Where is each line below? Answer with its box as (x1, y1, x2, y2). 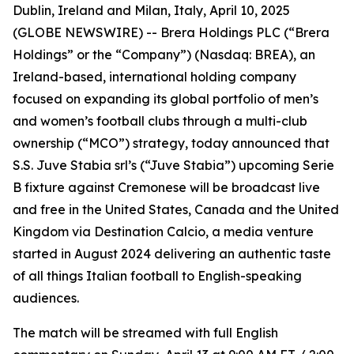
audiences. (13, 290, 82, 306)
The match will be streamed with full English (13, 325, 278, 341)
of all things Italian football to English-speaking (13, 268, 302, 284)
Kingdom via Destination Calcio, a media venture (13, 224, 314, 239)
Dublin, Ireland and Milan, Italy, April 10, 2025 (13, 2, 290, 18)
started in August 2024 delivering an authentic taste (13, 246, 331, 262)
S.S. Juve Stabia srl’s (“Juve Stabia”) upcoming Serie (13, 157, 334, 173)
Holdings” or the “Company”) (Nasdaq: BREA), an (13, 47, 315, 62)
